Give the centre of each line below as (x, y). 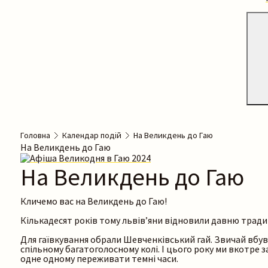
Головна (35, 135)
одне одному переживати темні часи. (100, 259)
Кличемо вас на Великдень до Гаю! (95, 201)
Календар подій (92, 135)
